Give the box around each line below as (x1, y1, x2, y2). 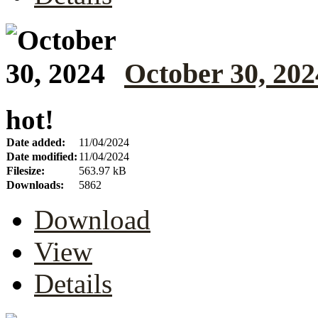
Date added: (6, 136, 65, 149)
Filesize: (6, 165, 45, 177)
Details (34, 268, 112, 300)
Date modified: (6, 150, 77, 163)
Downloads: (6, 179, 64, 192)
